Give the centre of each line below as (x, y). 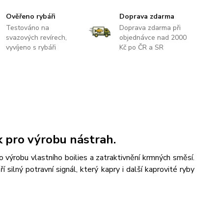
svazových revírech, (37, 37)
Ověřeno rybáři (31, 16)
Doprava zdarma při (150, 27)
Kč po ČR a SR (141, 47)
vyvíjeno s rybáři (31, 47)
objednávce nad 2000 (153, 37)
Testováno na (28, 27)
